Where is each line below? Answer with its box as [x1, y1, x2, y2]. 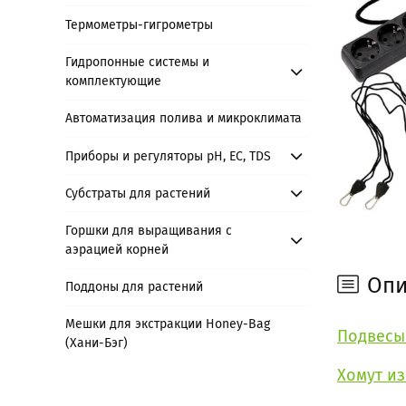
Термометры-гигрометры [65, 16, 214, 33]
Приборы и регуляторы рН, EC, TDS [65, 148, 272, 164]
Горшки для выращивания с [65, 222, 233, 238]
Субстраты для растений [65, 185, 211, 201]
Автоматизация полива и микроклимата [65, 111, 303, 127]
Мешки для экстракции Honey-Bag [65, 316, 271, 333]
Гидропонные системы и [65, 54, 210, 71]
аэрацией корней [65, 241, 169, 257]
